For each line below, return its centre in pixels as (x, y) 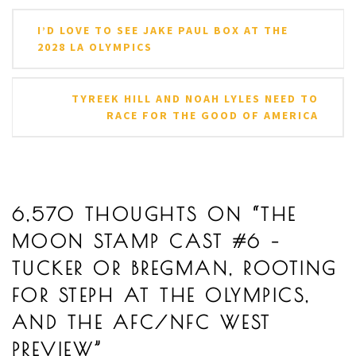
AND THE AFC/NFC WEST (142, 322)
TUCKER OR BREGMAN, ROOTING (175, 268)
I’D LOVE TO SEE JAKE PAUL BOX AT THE (163, 31)
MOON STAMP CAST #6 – (147, 241)
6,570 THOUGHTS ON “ (137, 214)
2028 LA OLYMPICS (95, 47)
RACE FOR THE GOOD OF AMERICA (213, 116)
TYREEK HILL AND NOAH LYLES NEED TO (195, 99)
